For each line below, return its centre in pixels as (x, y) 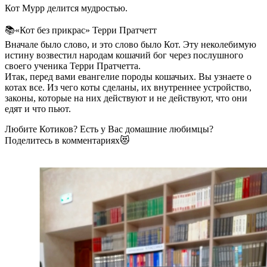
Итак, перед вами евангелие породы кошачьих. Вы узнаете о (128, 77)
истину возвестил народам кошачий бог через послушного (124, 55)
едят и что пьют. (38, 109)
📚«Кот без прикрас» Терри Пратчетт (81, 30)
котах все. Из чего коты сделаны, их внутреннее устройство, (128, 87)
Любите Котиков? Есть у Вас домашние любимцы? (109, 129)
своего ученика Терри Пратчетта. (73, 66)
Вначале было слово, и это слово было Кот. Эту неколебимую (131, 44)
